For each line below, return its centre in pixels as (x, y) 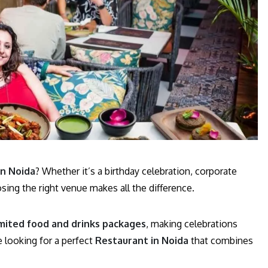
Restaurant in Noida (142, 240)
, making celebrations (192, 223)
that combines (221, 240)
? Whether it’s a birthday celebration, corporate (136, 171)
